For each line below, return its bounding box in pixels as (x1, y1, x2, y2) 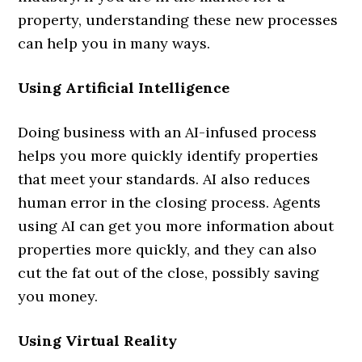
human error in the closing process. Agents (18, 192, 322, 212)
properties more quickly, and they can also (18, 239, 318, 259)
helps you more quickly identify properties (18, 145, 319, 165)
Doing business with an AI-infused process (18, 122, 318, 141)
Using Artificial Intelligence (18, 78, 230, 97)
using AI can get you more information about (18, 216, 335, 235)
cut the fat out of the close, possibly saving (18, 263, 320, 282)
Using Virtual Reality (18, 330, 178, 350)
